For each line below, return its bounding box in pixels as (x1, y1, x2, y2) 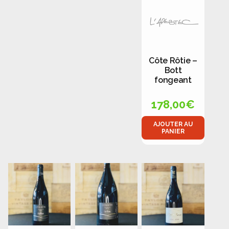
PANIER (161, 128, 185, 135)
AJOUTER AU (153, 121, 193, 128)
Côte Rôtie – (149, 56, 197, 66)
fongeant (154, 75, 192, 85)
